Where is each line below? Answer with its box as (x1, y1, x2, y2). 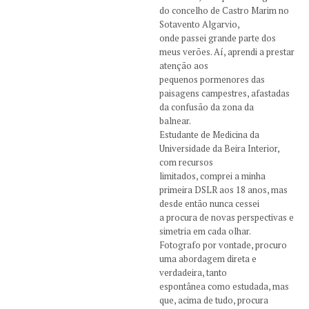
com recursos (159, 156, 213, 169)
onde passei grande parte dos (159, 32, 276, 45)
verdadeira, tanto (159, 266, 227, 279)
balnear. (159, 114, 191, 128)
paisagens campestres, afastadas (159, 87, 290, 100)
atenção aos (159, 59, 208, 72)
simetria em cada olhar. (159, 225, 251, 238)
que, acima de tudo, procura (159, 294, 268, 307)
